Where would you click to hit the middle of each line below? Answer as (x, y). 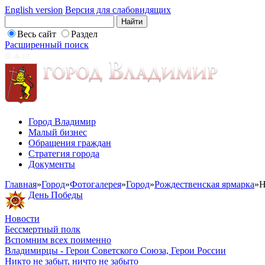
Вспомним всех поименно (58, 240)
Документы (52, 164)
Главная (21, 184)
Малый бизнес (58, 132)
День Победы (56, 195)
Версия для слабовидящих (118, 10)
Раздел (84, 34)
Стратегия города (64, 153)
